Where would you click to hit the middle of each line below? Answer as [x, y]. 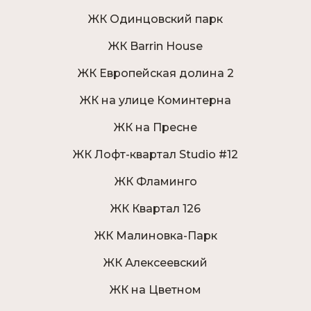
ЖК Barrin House [155, 47]
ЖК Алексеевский [155, 263]
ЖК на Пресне [155, 128]
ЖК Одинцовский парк [155, 19]
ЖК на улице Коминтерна [155, 101]
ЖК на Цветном [155, 290]
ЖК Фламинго [155, 182]
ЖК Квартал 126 [155, 209]
